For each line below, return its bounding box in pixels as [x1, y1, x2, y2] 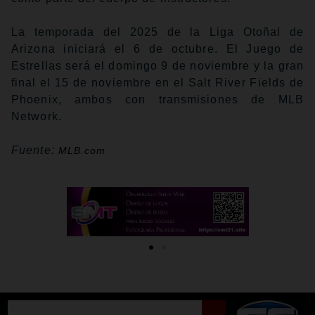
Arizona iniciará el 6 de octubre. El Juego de [11, 43, 304, 56]
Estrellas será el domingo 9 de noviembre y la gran [11, 60, 304, 72]
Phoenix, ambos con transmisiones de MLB [11, 94, 304, 106]
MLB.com [58, 145, 106, 157]
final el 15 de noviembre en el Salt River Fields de [11, 77, 304, 89]
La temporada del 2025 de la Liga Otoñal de [11, 26, 304, 39]
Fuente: [11, 144, 58, 157]
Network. [11, 110, 62, 123]
